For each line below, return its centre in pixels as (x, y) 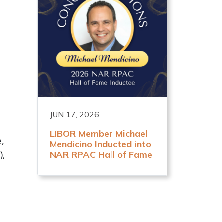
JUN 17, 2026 (74, 114)
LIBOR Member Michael (99, 133)
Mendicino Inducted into (100, 144)
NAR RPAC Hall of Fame (101, 154)
